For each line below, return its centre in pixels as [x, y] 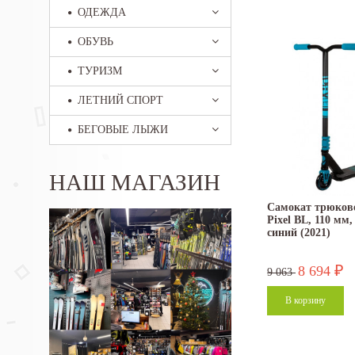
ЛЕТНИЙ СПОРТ [120, 100]
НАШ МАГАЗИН [135, 182]
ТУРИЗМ [100, 71]
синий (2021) [299, 233]
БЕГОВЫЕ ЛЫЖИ [123, 130]
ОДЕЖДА [102, 12]
